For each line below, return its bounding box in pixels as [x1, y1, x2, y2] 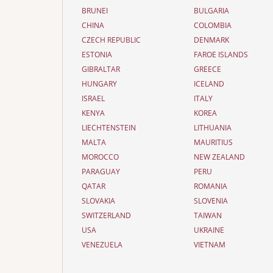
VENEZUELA [82, 239, 122, 250]
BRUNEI [82, 5, 108, 16]
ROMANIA [194, 181, 228, 191]
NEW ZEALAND [194, 152, 246, 162]
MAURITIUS [194, 137, 233, 147]
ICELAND [194, 79, 225, 89]
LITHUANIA [194, 122, 232, 133]
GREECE [194, 64, 222, 74]
